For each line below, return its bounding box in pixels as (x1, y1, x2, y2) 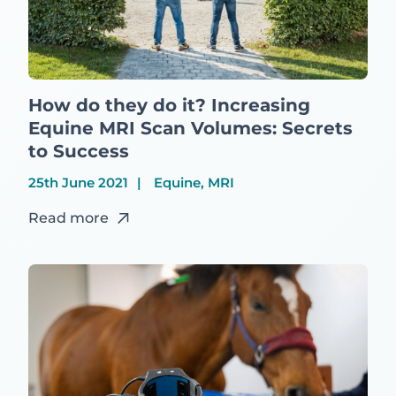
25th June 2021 (28, 173, 128, 191)
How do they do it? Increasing (28, 94, 310, 116)
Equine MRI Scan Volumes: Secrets (28, 117, 353, 139)
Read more (28, 209, 109, 226)
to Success (28, 140, 129, 162)
